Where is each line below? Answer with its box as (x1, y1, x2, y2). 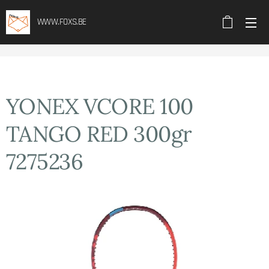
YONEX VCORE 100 (6, 92, 193, 120)
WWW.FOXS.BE (37, 16, 86, 28)
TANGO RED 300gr (6, 120, 192, 148)
